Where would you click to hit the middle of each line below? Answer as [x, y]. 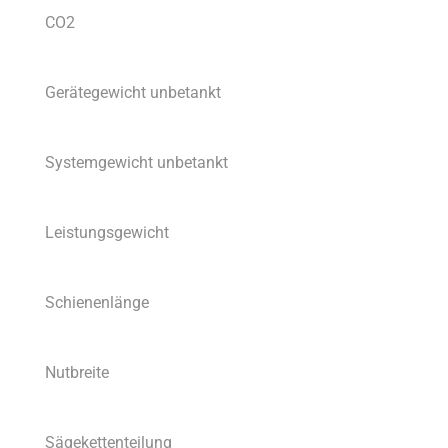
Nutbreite [77, 373]
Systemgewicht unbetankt [136, 163]
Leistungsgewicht [107, 233]
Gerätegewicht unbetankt [133, 93]
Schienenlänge [97, 303]
